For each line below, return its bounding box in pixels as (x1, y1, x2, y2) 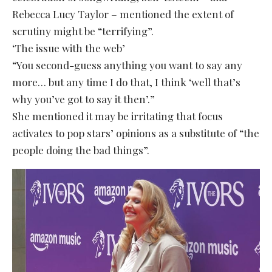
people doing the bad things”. (12, 143, 149, 157)
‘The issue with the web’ (12, 41, 125, 55)
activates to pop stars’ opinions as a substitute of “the (12, 126, 259, 140)
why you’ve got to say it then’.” (12, 92, 155, 106)
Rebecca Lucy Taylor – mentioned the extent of (12, 7, 234, 21)
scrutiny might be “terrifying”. (12, 24, 154, 38)
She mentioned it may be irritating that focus (12, 109, 223, 123)
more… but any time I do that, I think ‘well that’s (12, 75, 240, 89)
